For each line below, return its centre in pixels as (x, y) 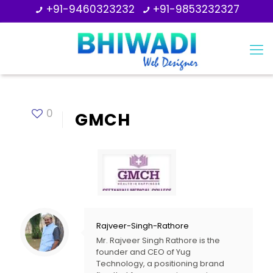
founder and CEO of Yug (144, 252)
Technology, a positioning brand (160, 264)
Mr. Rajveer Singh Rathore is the (158, 240)
